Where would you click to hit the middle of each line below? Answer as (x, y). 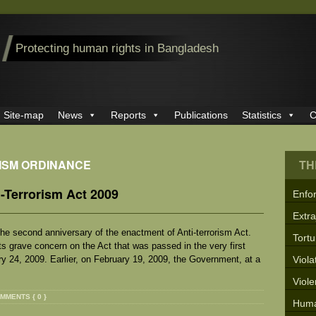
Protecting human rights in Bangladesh (117, 48)
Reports (128, 115)
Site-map (24, 115)
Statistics (262, 115)
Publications (201, 115)
